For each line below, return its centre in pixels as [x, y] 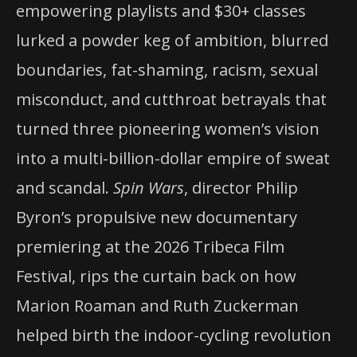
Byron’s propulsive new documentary [157, 217]
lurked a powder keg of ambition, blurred [172, 40]
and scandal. [65, 187]
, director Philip [241, 187]
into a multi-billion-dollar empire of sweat [173, 158]
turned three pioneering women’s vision [168, 128]
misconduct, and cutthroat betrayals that [171, 99]
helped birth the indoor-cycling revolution [174, 335]
